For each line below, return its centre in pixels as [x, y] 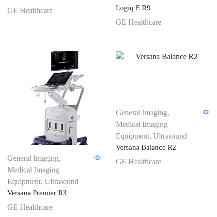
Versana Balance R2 [146, 147]
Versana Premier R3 [37, 193]
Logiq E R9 [133, 8]
